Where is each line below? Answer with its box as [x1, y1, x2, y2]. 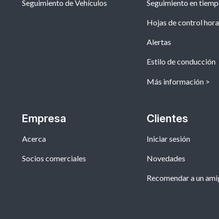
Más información [146, 77, 204, 87]
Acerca [22, 134, 46, 144]
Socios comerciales [22, 153, 86, 163]
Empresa [22, 112, 66, 125]
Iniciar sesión [146, 134, 190, 144]
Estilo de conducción [146, 57, 216, 66]
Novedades [146, 153, 185, 163]
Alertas [146, 37, 171, 47]
